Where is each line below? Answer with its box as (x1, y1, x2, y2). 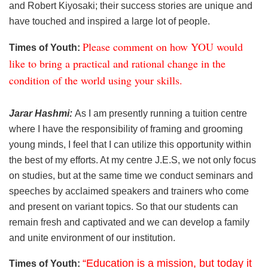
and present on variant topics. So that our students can (9, 201, 238, 212)
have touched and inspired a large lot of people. (9, 16, 210, 26)
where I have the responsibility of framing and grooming (9, 123, 243, 134)
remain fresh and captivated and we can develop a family (9, 217, 249, 227)
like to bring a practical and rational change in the (9, 56, 226, 71)
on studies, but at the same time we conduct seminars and (9, 170, 253, 181)
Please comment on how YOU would (83, 39, 243, 54)
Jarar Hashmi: (9, 108, 75, 118)
